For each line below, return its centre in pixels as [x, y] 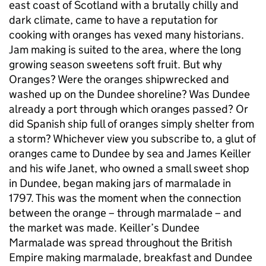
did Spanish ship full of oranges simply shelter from [132, 124]
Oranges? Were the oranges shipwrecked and [119, 80]
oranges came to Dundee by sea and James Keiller [130, 154]
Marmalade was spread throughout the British [121, 243]
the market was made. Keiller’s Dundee [104, 228]
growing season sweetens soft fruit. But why [115, 65]
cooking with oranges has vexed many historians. [126, 35]
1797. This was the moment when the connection [125, 198]
